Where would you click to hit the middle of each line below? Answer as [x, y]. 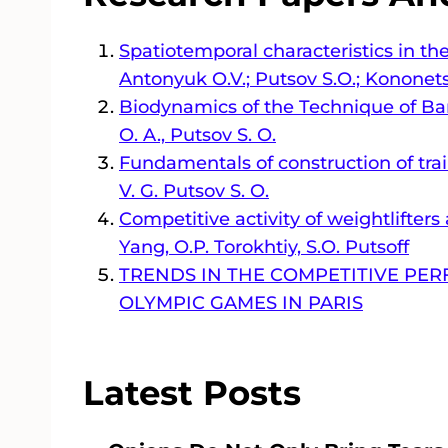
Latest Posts [192, 392]
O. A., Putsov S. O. [197, 134]
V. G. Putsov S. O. [194, 190]
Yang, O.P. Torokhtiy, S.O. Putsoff [264, 246]
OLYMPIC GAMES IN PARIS [241, 302]
